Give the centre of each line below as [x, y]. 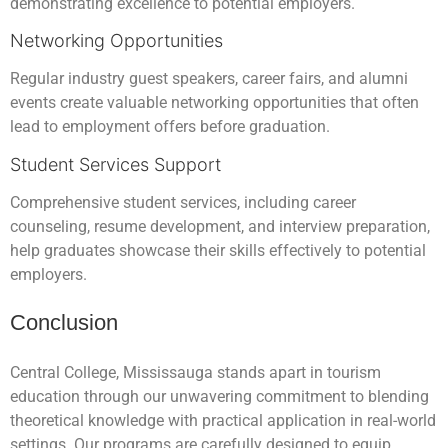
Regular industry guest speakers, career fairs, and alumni [209, 79]
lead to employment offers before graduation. [170, 127]
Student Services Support [115, 164]
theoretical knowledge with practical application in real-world [223, 420]
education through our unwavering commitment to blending [219, 396]
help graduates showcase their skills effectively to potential [218, 250]
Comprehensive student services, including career [183, 202]
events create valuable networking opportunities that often [214, 103]
